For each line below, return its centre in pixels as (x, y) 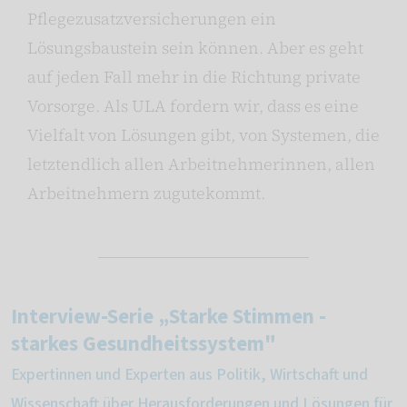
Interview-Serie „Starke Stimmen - (169, 317)
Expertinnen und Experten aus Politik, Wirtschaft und (189, 375)
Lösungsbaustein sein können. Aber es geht (195, 48)
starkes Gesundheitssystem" (144, 344)
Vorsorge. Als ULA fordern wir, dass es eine (193, 106)
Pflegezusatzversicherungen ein (152, 19)
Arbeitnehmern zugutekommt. (146, 194)
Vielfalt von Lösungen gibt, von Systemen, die (203, 135)
